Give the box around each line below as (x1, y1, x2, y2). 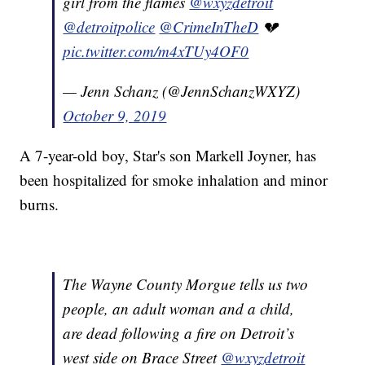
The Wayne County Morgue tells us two (63, 273, 309, 294)
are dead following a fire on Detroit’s (63, 322, 295, 343)
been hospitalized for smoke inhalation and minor (20, 169, 328, 190)
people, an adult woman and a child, (63, 297, 295, 319)
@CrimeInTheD (159, 15, 259, 37)
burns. (20, 193, 59, 214)
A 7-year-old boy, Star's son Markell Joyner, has (20, 144, 317, 165)
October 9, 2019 (63, 104, 167, 125)
